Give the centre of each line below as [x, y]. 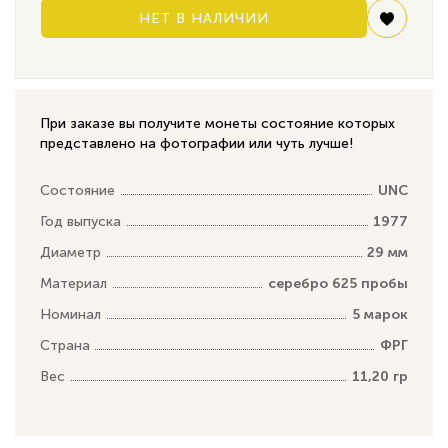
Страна [65, 345]
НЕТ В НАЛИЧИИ [204, 18]
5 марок [380, 314]
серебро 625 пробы [338, 283]
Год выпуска [80, 221]
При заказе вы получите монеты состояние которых [217, 123]
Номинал [70, 314]
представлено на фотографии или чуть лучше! [196, 143]
